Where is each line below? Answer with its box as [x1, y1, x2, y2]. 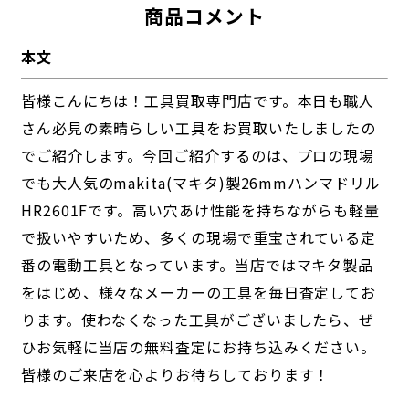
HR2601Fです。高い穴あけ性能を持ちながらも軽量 [20, 199, 380, 222]
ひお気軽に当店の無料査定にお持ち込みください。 [20, 336, 377, 359]
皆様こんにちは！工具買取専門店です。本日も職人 [20, 89, 375, 112]
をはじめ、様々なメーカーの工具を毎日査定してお [20, 281, 377, 304]
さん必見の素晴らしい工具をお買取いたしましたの [20, 117, 377, 140]
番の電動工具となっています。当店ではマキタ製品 [20, 254, 374, 277]
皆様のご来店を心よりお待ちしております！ [20, 363, 330, 386]
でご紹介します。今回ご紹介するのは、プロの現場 [20, 144, 375, 167]
